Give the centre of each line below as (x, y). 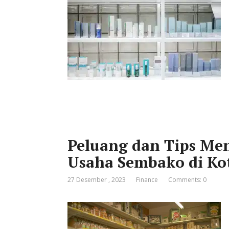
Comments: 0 (187, 180)
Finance (147, 180)
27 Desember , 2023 (97, 180)
